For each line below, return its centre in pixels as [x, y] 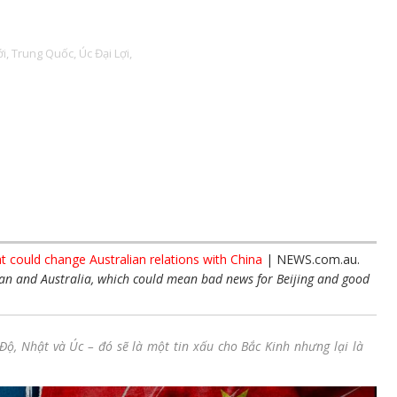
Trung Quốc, [44, 53]
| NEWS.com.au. [311, 259]
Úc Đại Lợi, [106, 53]
